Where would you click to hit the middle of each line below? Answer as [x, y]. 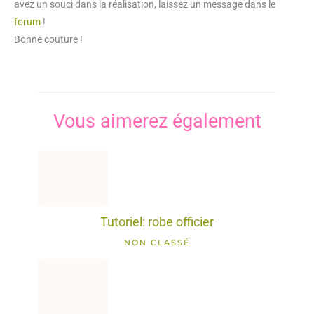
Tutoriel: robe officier [157, 222]
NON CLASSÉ [157, 242]
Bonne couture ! [48, 40]
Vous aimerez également [157, 121]
